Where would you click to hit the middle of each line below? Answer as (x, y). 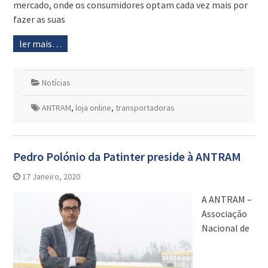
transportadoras (145, 108)
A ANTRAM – (226, 200)
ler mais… (40, 44)
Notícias (56, 83)
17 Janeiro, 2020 (51, 177)
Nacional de (225, 228)
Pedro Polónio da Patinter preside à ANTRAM (127, 157)
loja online (93, 108)
